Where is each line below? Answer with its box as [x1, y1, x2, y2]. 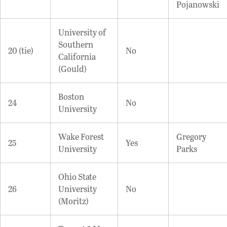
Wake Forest [58, 130, 104, 142]
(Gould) [58, 62, 87, 74]
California [58, 50, 96, 62]
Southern [58, 38, 93, 50]
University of [58, 26, 106, 38]
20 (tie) [8, 44, 33, 56]
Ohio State [58, 170, 96, 182]
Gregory [176, 130, 206, 142]
